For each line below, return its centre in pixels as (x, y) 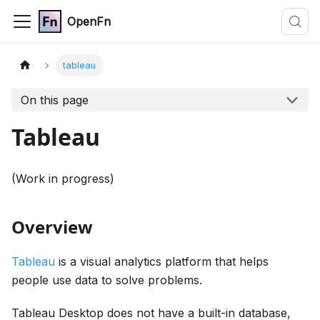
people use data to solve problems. (107, 280)
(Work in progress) (63, 179)
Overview (52, 227)
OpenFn (89, 21)
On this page (54, 100)
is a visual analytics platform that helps (162, 261)
